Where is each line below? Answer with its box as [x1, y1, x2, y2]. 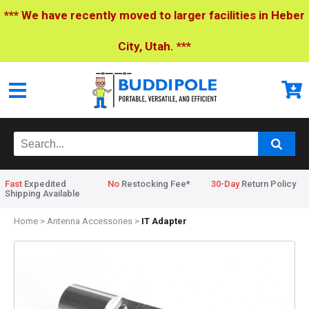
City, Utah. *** [118, 39, 191, 53]
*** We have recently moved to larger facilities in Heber [4, 8, 305, 22]
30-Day [210, 179, 239, 190]
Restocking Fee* [119, 179, 191, 190]
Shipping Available [5, 188, 80, 199]
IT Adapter [141, 216, 187, 227]
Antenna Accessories [47, 216, 132, 227]
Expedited [22, 179, 66, 190]
